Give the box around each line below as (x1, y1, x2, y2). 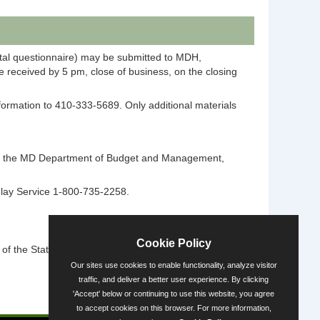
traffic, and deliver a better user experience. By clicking (79, 275, 269, 284)
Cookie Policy (136, 237, 211, 249)
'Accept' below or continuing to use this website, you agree (73, 289, 274, 298)
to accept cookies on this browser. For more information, (76, 304, 271, 312)
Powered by (116, 299, 172, 311)
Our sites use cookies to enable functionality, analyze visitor (70, 261, 277, 269)
